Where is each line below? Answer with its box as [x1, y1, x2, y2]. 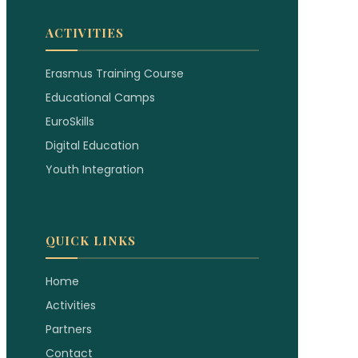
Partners [46, 320, 92, 337]
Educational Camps [46, 89, 155, 105]
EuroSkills [46, 113, 94, 129]
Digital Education [46, 137, 139, 153]
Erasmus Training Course [46, 65, 184, 82]
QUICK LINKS [46, 232, 136, 249]
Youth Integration [46, 161, 144, 177]
